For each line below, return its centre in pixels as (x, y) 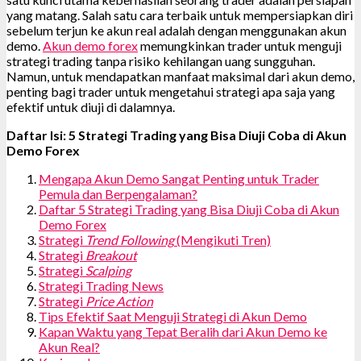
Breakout (111, 255)
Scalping (108, 270)
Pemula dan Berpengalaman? (118, 193)
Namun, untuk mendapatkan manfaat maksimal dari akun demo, (180, 76)
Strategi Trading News (101, 285)
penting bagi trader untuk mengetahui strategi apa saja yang (171, 91)
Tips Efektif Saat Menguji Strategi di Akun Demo (173, 316)
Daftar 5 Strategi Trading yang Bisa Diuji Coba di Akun (189, 209)
